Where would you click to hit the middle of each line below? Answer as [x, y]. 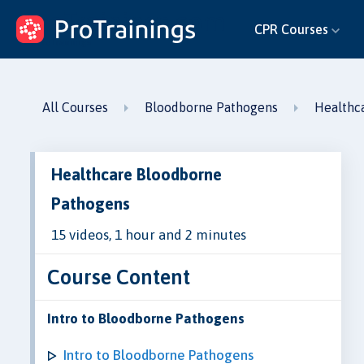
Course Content [119, 276]
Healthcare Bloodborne [136, 174]
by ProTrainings [58, 42]
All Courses [75, 107]
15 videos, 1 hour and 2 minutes [149, 234]
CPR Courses [292, 29]
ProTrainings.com [125, 22]
